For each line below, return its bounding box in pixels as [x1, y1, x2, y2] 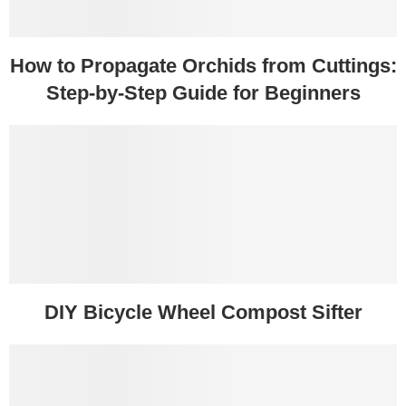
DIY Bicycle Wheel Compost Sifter [43, 301, 362, 324]
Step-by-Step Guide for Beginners [45, 82, 361, 105]
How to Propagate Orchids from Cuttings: [9, 54, 397, 78]
